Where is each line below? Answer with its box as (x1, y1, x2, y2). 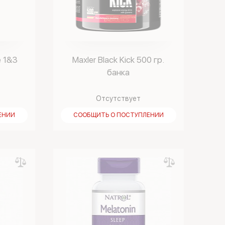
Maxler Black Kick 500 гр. (72, 55, 165, 65)
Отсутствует (96, 94, 141, 102)
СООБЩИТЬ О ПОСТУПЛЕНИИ (73, 111, 164, 119)
